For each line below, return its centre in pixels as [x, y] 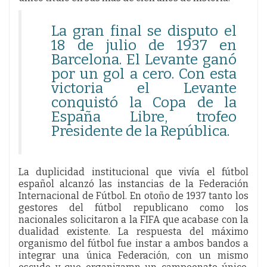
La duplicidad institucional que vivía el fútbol [133, 172]
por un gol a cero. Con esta [144, 74]
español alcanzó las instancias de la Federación [133, 184]
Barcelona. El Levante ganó [144, 59]
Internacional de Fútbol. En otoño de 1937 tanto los [133, 195]
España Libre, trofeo [144, 117]
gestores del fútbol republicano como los [133, 207]
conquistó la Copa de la [144, 102]
